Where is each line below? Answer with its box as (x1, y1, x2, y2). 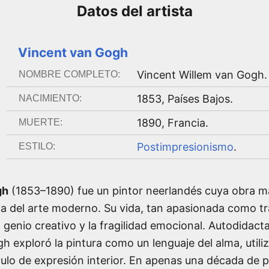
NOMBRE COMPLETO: (18, 68, 120, 79)
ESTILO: (18, 141, 55, 151)
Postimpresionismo (136, 140, 234, 153)
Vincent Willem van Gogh (136, 68, 264, 81)
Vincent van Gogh (17, 44, 128, 60)
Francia (167, 116, 205, 129)
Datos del (76, 2, 147, 20)
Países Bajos (167, 92, 230, 105)
